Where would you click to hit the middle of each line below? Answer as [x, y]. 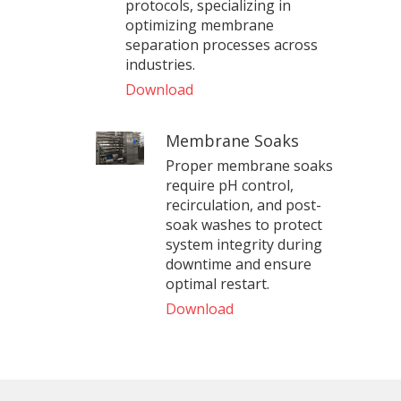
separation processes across [221, 44]
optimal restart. [218, 283]
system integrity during [244, 244]
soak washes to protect [244, 224]
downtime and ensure [239, 264]
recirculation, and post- [244, 205]
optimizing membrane [199, 25]
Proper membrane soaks [250, 165]
